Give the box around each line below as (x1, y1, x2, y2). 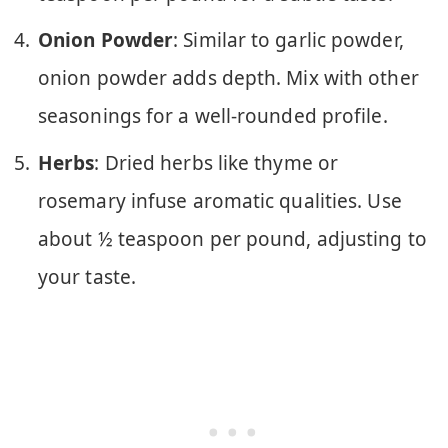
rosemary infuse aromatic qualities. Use (38, 187, 402, 214)
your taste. (38, 263, 137, 290)
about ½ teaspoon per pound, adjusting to (38, 225, 427, 252)
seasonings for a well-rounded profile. (38, 103, 388, 130)
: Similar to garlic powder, (173, 27, 404, 54)
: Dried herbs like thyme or (94, 149, 339, 176)
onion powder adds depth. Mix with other (38, 65, 419, 92)
